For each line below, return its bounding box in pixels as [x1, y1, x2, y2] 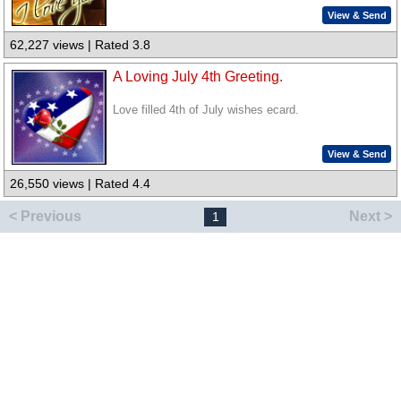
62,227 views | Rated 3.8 [10, 38, 151, 53]
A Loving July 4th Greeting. [113, 68, 284, 84]
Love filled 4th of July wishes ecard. [113, 103, 300, 116]
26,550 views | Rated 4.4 [10, 176, 151, 192]
